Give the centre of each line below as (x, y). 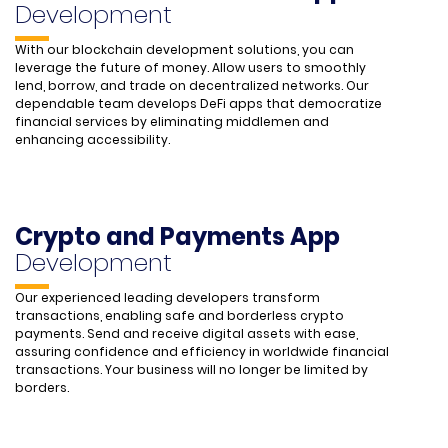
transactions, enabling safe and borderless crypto (179, 316)
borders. (42, 388)
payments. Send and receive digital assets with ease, (186, 334)
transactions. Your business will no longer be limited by (191, 370)
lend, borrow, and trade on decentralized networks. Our (192, 86)
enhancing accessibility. (92, 140)
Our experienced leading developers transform (167, 298)
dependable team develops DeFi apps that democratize (198, 104)
